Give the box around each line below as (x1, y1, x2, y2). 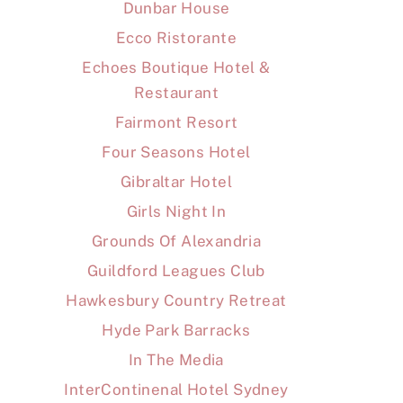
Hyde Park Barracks (102, 321, 251, 340)
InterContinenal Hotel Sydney (64, 381, 289, 399)
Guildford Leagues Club (87, 262, 265, 281)
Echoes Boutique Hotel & (82, 58, 271, 77)
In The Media (129, 351, 224, 370)
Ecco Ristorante (116, 29, 237, 48)
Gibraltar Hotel (121, 173, 232, 192)
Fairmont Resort (114, 113, 238, 132)
